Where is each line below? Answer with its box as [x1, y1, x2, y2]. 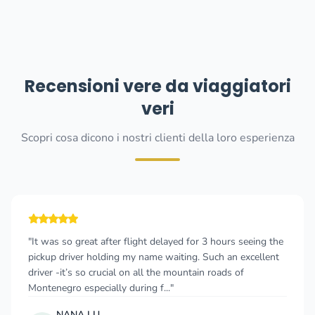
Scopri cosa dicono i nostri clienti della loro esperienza [20, 130, 295, 146]
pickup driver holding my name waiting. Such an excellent [28, 250, 279, 264]
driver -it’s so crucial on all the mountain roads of [28, 266, 244, 279]
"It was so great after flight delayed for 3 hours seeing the [28, 235, 283, 248]
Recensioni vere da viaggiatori [24, 75, 291, 98]
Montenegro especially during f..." [28, 281, 174, 295]
